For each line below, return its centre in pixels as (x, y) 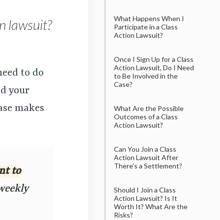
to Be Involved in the (146, 76)
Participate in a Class (146, 27)
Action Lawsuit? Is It (146, 198)
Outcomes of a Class (146, 116)
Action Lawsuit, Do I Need (154, 67)
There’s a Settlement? (148, 165)
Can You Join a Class (145, 149)
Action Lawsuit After (146, 157)
